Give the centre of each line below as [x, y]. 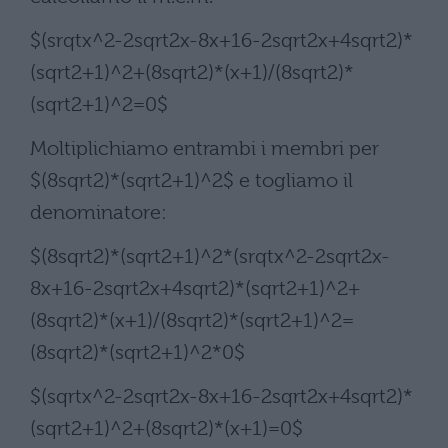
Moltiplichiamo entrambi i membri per [204, 148]
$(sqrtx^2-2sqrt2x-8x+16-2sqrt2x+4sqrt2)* [221, 396]
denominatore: [98, 212]
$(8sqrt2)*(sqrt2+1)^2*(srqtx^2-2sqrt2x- [210, 256]
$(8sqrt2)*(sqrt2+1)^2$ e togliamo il [191, 180]
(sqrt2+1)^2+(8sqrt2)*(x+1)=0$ [166, 428]
